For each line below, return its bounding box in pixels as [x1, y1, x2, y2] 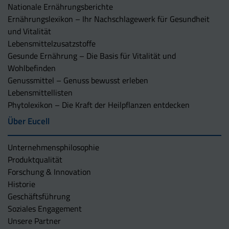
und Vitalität [8, 25, 51, 38]
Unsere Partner [8, 215, 61, 227]
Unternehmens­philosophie [8, 141, 99, 154]
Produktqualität [8, 153, 62, 166]
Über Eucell [8, 114, 50, 128]
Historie [8, 178, 35, 191]
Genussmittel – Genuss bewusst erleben [8, 74, 148, 87]
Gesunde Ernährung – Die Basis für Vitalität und [8, 50, 176, 62]
